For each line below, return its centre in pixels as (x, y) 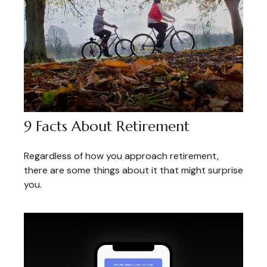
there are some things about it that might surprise (133, 170)
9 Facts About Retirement (107, 127)
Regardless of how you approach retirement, (121, 156)
